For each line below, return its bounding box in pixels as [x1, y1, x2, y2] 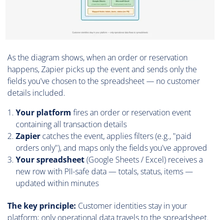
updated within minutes [16, 177, 99, 189]
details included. [7, 87, 65, 98]
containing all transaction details [16, 118, 127, 130]
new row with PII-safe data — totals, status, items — [16, 165, 193, 177]
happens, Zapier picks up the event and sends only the [7, 63, 197, 75]
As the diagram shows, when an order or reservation [7, 52, 188, 63]
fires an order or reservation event [71, 107, 191, 118]
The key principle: [7, 200, 76, 211]
